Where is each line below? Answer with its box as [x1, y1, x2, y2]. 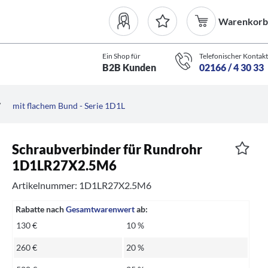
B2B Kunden [102, 61, 156, 73]
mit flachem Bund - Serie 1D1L [13, 100, 125, 111]
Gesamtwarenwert [66, 204, 135, 215]
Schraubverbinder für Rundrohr [12, 141, 203, 157]
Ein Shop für [102, 51, 141, 60]
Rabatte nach [16, 204, 66, 215]
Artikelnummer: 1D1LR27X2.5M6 [12, 179, 152, 191]
